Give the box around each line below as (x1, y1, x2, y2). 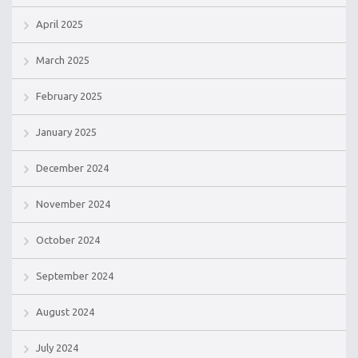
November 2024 (36, 197, 110, 209)
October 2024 (36, 233, 100, 245)
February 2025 (36, 89, 102, 101)
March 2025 (36, 54, 89, 66)
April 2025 (36, 18, 83, 30)
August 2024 (36, 305, 94, 317)
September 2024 (36, 269, 113, 281)
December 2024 (36, 161, 109, 173)
